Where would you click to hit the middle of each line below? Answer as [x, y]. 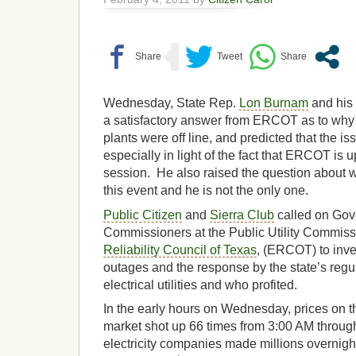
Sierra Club [242, 215]
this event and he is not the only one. [206, 191]
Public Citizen [143, 215]
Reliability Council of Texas [180, 250]
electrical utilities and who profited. [200, 284]
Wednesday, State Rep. [171, 103]
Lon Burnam [274, 103]
